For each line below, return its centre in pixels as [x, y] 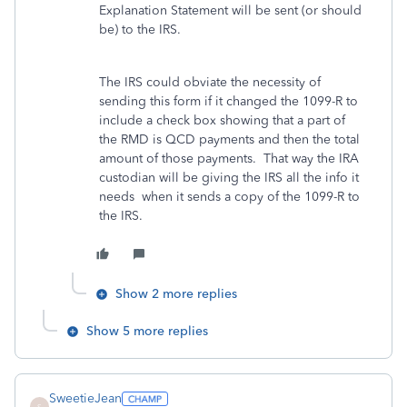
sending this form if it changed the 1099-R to [228, 101]
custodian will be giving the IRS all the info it [229, 178]
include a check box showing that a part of [222, 120]
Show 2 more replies [176, 294]
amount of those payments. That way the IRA [229, 159]
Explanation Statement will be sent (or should [230, 10]
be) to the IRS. [142, 30]
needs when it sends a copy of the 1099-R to [229, 197]
